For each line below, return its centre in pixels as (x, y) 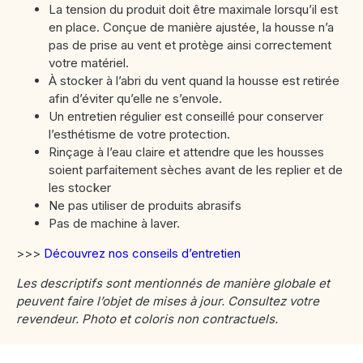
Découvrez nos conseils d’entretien (141, 253)
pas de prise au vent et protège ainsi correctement (190, 45)
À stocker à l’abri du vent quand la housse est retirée (194, 81)
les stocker (80, 188)
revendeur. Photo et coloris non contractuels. (147, 319)
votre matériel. (89, 63)
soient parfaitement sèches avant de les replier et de (196, 170)
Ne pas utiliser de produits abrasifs (145, 205)
